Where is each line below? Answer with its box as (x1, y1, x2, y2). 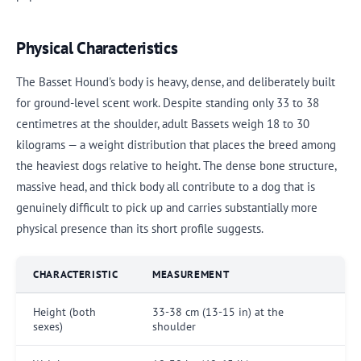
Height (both (33, 305, 96, 319)
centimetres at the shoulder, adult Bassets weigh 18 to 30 (16, 116, 309, 131)
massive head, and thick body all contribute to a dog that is (16, 179, 315, 194)
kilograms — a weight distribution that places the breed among (16, 137, 336, 152)
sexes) (33, 319, 63, 334)
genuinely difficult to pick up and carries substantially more (16, 200, 317, 215)
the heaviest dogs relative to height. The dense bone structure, (16, 158, 336, 173)
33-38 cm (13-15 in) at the (152, 305, 284, 319)
